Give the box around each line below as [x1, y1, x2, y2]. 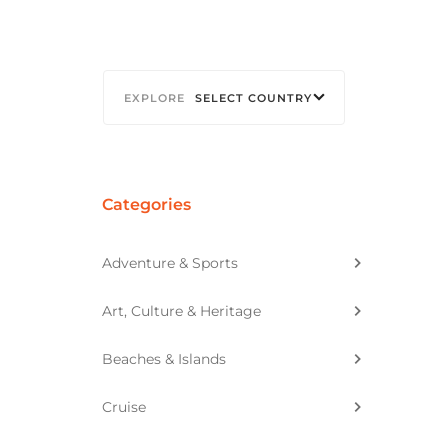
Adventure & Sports [102, 253, 238, 272]
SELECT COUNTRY [195, 90, 312, 105]
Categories [102, 194, 191, 214]
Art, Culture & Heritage [102, 301, 261, 320]
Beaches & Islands [102, 349, 226, 368]
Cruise [102, 397, 146, 416]
